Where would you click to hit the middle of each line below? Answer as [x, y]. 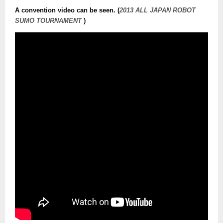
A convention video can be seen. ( [67, 11]
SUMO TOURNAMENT [49, 21]
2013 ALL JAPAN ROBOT [158, 11]
